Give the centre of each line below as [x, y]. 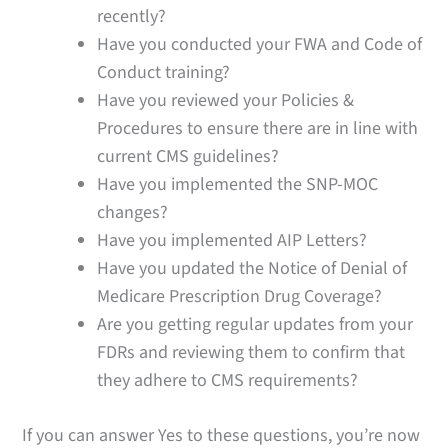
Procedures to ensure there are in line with [258, 128]
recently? [132, 16]
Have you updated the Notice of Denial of [252, 268]
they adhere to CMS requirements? [228, 380]
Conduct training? [164, 72]
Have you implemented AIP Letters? [232, 240]
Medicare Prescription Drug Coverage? [240, 296]
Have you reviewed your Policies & [226, 100]
